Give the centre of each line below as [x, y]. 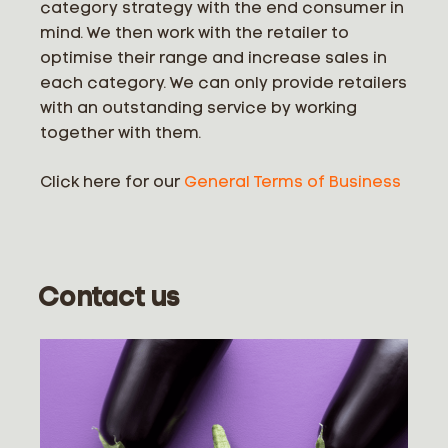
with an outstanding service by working [198, 109]
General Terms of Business [292, 183]
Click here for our [112, 183]
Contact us [110, 299]
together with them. [120, 134]
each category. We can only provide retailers [223, 84]
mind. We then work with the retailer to [194, 34]
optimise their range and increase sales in [213, 59]
